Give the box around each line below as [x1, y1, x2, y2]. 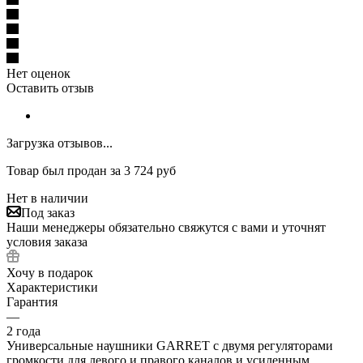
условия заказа [6, 234, 88, 249]
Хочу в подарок [6, 265, 93, 280]
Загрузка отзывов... [6, 135, 113, 150]
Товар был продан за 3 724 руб [6, 163, 176, 177]
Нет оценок [6, 66, 70, 80]
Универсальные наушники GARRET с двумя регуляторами [6, 338, 333, 352]
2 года [6, 323, 41, 338]
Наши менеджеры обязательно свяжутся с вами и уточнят [6, 220, 326, 234]
